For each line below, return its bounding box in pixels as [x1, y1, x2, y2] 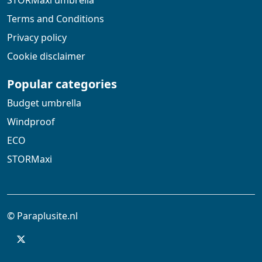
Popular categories [7, 76, 117, 92]
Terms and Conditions [7, 12, 104, 26]
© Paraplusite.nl [7, 209, 78, 223]
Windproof [7, 115, 55, 129]
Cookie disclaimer [7, 50, 85, 63]
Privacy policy [7, 31, 67, 44]
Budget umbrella [7, 96, 81, 110]
